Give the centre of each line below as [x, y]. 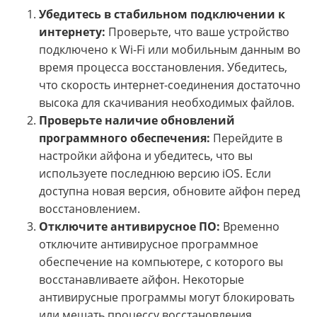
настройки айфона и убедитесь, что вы [146, 156]
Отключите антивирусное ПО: [129, 227]
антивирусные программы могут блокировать [167, 298]
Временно [250, 227]
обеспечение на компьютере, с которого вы [161, 262]
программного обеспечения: [125, 138]
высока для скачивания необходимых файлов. [167, 103]
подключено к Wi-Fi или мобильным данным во [170, 50]
